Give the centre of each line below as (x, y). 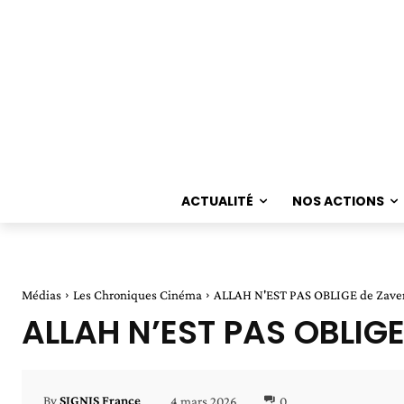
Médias (41, 294)
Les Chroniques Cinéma (138, 294)
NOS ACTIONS (339, 201)
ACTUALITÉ (218, 201)
